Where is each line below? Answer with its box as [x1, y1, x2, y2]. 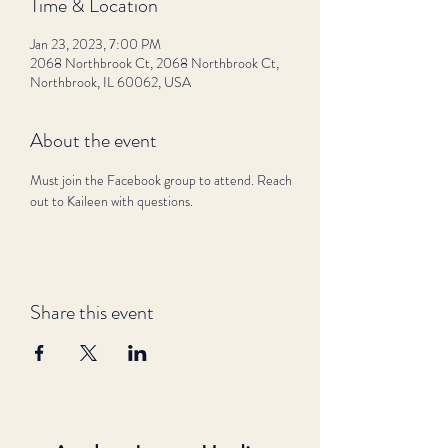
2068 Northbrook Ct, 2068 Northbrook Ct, [30, 53, 279, 73]
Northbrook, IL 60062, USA [30, 72, 191, 92]
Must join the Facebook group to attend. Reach [30, 170, 295, 190]
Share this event [30, 298, 154, 327]
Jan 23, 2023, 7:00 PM [30, 34, 161, 54]
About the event [30, 126, 157, 155]
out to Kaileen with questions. [30, 191, 193, 211]
